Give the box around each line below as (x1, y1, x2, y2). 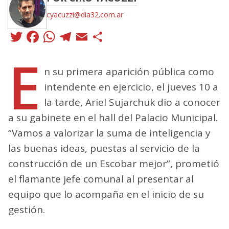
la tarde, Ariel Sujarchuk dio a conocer (43, 95, 220, 109)
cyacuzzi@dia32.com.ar (47, 9, 123, 19)
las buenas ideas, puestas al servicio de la (8, 141, 200, 155)
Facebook (41, 25, 119, 48)
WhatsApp (57, 25, 142, 48)
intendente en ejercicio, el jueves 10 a (43, 80, 218, 94)
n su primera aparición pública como (43, 64, 214, 78)
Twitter (25, 25, 78, 48)
